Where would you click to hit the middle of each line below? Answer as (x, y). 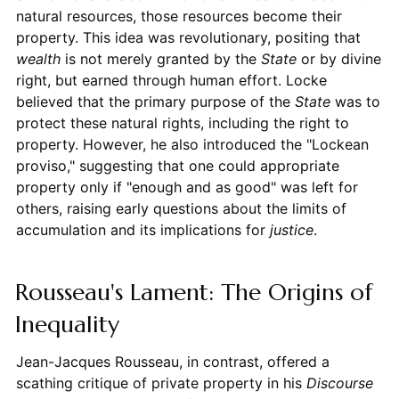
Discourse (339, 383)
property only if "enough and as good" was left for (187, 187)
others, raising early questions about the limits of (181, 208)
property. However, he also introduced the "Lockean (192, 144)
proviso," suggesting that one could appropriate (177, 165)
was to (355, 101)
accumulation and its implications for (142, 229)
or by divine (338, 58)
